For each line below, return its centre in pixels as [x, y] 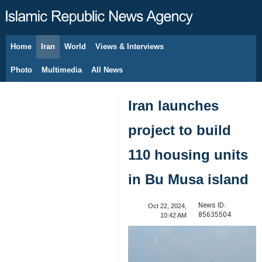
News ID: [212, 206]
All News [107, 70]
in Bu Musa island [188, 179]
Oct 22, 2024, [167, 206]
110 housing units [188, 155]
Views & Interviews [130, 46]
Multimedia [62, 70]
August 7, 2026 [51, 53]
